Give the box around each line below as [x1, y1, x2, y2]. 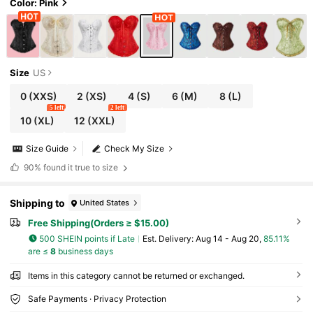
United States [80, 197, 130, 208]
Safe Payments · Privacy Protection [27, 293, 166, 305]
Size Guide [26, 143, 69, 154]
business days [55, 246, 113, 257]
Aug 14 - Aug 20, [195, 233, 263, 244]
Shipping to [10, 196, 66, 209]
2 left [110, 104, 125, 112]
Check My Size [104, 143, 165, 154]
